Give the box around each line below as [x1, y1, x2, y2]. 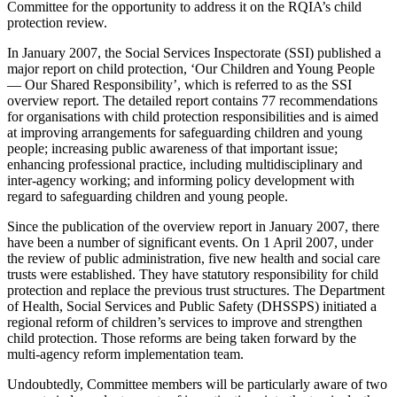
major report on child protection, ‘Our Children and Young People [7, 60, 375, 76]
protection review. [7, 14, 107, 30]
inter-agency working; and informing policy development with [7, 172, 354, 188]
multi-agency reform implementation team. [7, 346, 244, 362]
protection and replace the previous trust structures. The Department [7, 282, 385, 298]
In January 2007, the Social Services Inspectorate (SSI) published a [7, 44, 381, 60]
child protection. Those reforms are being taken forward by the [7, 330, 356, 346]
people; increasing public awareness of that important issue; [7, 140, 338, 156]
